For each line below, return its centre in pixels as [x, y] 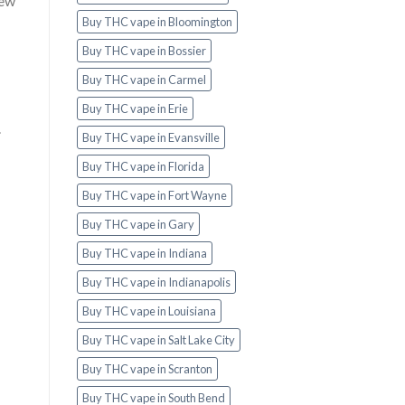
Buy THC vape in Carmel [144, 80]
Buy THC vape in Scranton [147, 369]
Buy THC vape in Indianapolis [156, 283]
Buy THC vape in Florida [143, 167]
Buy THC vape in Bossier [144, 51]
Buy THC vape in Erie [135, 109]
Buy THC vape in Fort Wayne [154, 196]
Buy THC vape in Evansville [151, 138]
